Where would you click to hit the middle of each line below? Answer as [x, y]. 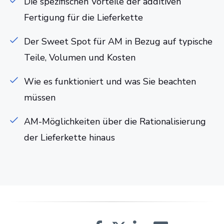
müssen [40, 97]
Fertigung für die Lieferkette [83, 17]
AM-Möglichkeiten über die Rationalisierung [115, 121]
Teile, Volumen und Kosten [80, 57]
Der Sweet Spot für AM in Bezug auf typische [118, 41]
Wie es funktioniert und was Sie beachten [110, 81]
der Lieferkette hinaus [69, 137]
